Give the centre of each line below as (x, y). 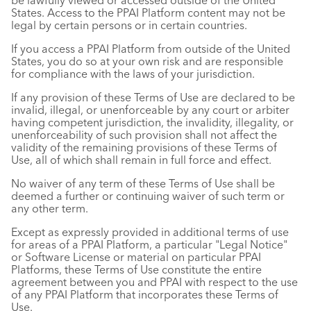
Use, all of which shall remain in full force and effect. (141, 160)
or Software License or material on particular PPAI (136, 257)
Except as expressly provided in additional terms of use (150, 232)
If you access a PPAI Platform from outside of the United (151, 49)
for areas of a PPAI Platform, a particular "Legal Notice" (149, 244)
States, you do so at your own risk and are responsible (147, 61)
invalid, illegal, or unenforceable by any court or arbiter (150, 110)
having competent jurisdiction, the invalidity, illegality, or (152, 122)
